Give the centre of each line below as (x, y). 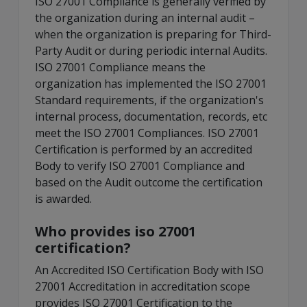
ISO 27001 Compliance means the (120, 67)
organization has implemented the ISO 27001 (151, 83)
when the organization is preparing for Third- (153, 34)
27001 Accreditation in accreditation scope (143, 286)
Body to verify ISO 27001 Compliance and (140, 165)
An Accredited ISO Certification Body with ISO (149, 270)
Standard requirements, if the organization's (149, 100)
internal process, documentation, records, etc (151, 116)
